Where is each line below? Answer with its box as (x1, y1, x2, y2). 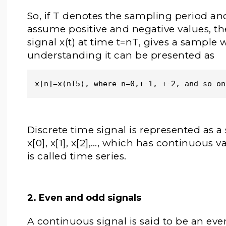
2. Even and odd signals (27, 192, 141, 203)
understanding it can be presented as (27, 49, 215, 61)
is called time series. (27, 150, 130, 162)
